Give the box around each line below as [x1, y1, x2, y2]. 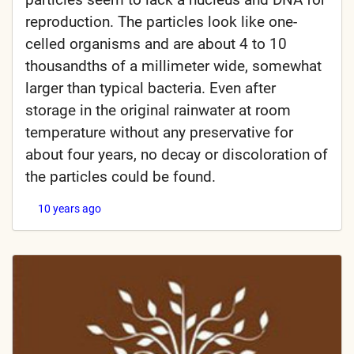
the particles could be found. [25, 168, 216, 186]
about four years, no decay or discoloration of [25, 145, 328, 164]
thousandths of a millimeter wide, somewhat [25, 57, 322, 76]
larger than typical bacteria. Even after [25, 79, 276, 98]
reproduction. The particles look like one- [25, 13, 297, 32]
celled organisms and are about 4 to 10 [25, 35, 287, 54]
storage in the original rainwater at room [25, 101, 291, 120]
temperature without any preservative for [25, 123, 293, 142]
